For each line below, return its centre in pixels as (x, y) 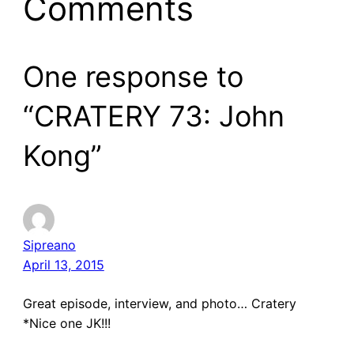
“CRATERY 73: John (153, 116)
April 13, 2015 (63, 264)
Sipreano (49, 245)
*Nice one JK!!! (66, 323)
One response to (133, 76)
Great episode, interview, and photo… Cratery (159, 303)
